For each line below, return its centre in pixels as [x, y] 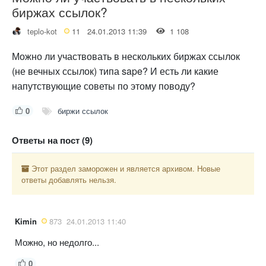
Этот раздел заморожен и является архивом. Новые [125, 168]
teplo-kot [42, 31]
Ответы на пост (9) [52, 140]
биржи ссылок [83, 110]
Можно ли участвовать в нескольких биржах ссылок [126, 56]
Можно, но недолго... [57, 242]
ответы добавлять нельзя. [69, 179]
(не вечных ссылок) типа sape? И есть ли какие [115, 71]
